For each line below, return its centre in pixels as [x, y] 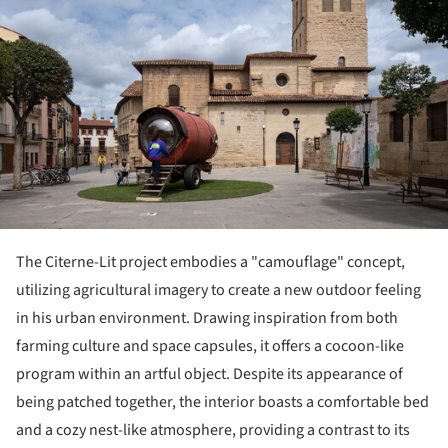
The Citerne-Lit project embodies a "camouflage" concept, [210, 262]
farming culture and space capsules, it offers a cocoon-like [210, 346]
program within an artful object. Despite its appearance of [209, 374]
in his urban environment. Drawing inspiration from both [207, 318]
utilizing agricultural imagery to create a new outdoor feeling [218, 290]
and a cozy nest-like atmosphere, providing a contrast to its [213, 430]
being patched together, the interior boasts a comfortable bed [222, 402]
